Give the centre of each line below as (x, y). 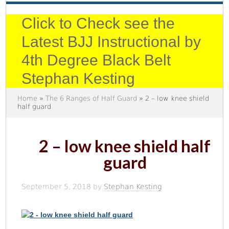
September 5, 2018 (56, 187)
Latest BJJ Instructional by (111, 42)
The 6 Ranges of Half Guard (91, 99)
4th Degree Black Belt (96, 60)
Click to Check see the (98, 24)
